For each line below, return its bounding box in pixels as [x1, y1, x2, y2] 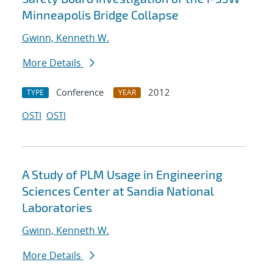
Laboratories [22, 200, 92, 215]
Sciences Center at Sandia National [22, 183, 214, 199]
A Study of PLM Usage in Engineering [22, 167, 222, 182]
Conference [56, 86, 104, 99]
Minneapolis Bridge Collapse [22, 7, 179, 23]
